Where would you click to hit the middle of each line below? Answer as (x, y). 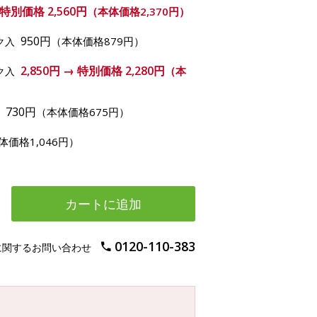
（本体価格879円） (98, 41)
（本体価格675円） (83, 112)
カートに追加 (103, 204)
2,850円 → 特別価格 (73, 71)
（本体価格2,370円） (138, 11)
